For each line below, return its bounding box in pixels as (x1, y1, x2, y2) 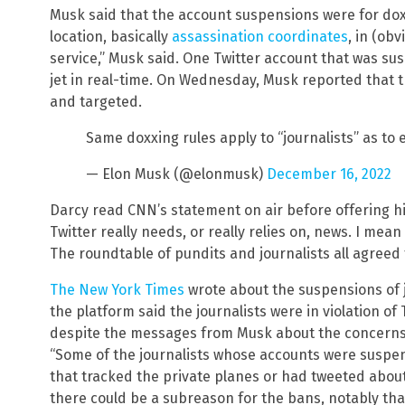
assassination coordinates (172, 28, 348, 46)
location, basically (50, 28, 172, 46)
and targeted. (50, 93, 142, 111)
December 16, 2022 (267, 165, 391, 184)
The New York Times (50, 281, 184, 299)
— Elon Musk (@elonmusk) (86, 165, 267, 184)
